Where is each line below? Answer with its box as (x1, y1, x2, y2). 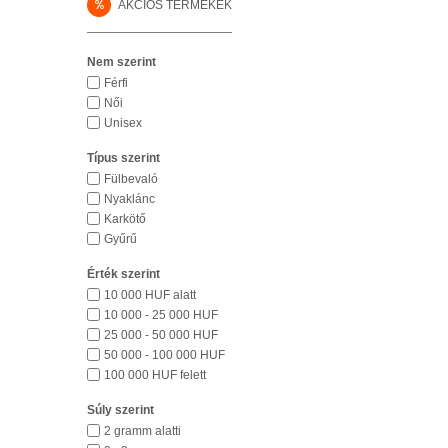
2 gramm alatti (104, 424, 181, 438)
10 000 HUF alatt (104, 288, 196, 302)
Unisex (104, 116, 142, 130)
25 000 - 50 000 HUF (104, 328, 218, 342)
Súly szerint (87, 403, 154, 417)
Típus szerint (87, 151, 160, 165)
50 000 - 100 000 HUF (104, 348, 225, 362)
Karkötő (104, 212, 146, 226)
